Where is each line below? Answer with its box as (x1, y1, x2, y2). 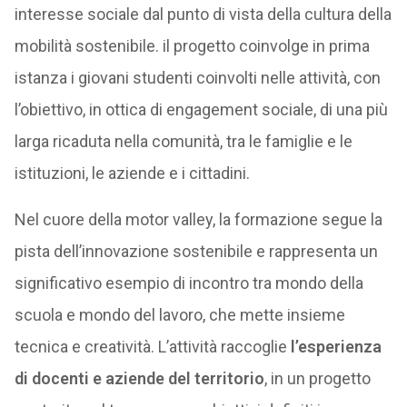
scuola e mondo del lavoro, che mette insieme (14, 305, 345, 324)
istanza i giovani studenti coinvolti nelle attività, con (14, 68, 381, 87)
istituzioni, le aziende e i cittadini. (14, 164, 250, 183)
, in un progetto (263, 369, 371, 388)
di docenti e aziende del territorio (14, 369, 264, 388)
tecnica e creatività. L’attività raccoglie (14, 337, 291, 356)
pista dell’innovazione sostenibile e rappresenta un (14, 242, 378, 261)
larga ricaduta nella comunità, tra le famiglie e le (14, 132, 352, 151)
